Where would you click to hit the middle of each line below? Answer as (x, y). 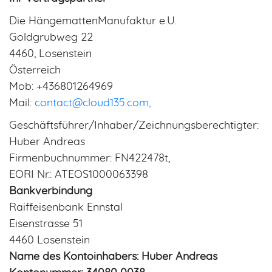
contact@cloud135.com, (93, 103)
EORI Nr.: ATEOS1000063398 (79, 175)
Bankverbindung (51, 191)
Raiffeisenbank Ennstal (66, 208)
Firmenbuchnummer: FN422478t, (90, 158)
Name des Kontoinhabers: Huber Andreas (113, 257)
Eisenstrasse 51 (46, 224)
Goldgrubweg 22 (51, 38)
